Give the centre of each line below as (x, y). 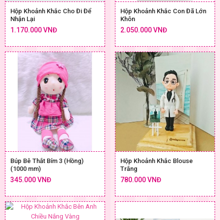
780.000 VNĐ (141, 179)
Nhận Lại (23, 19)
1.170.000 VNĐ (34, 30)
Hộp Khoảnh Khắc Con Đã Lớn (163, 11)
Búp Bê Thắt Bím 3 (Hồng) (47, 161)
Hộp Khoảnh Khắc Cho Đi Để (51, 11)
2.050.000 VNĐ (144, 30)
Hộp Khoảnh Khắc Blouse (157, 161)
